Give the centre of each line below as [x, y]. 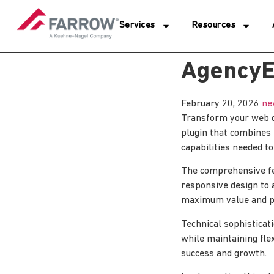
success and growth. [224, 254]
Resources [214, 26]
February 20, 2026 [221, 104]
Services [137, 26]
